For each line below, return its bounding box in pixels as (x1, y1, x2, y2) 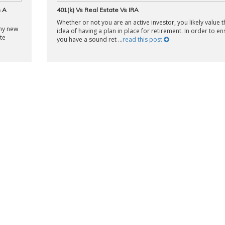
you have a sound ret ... (56, 35, 123, 44)
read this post (122, 35, 164, 44)
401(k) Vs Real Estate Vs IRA (56, 6, 139, 14)
